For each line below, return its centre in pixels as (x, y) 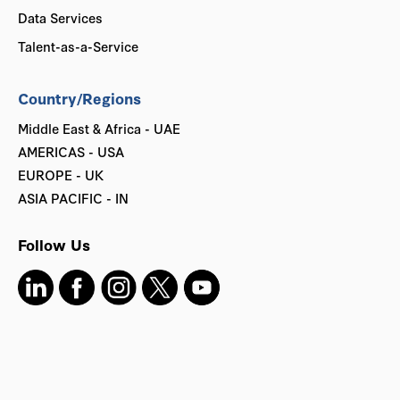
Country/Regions (79, 98)
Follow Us (54, 245)
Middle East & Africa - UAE (99, 129)
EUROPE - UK (61, 175)
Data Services (60, 18)
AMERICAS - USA (71, 152)
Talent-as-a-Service (78, 46)
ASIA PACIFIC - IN (73, 198)
